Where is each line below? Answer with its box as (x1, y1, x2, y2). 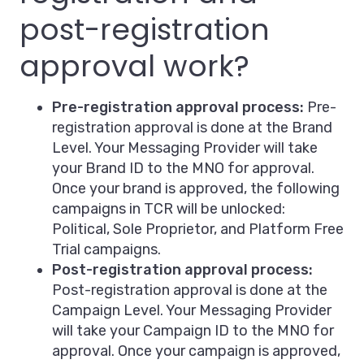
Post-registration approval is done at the (52, 281, 327, 300)
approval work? (19, 45, 249, 88)
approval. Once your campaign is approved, (52, 342, 340, 361)
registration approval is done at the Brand (52, 119, 332, 137)
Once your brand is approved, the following (52, 180, 340, 198)
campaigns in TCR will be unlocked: (52, 200, 285, 219)
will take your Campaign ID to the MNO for (52, 322, 334, 340)
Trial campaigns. (52, 240, 161, 259)
